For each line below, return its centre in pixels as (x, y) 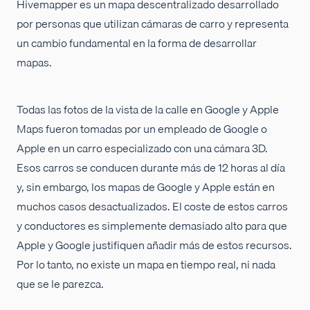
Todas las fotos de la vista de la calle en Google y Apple (148, 110)
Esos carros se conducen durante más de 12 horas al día (151, 168)
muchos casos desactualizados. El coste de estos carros (152, 207)
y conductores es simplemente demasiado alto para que (152, 226)
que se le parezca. (60, 284)
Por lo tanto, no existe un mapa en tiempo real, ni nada (146, 265)
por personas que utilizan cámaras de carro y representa (153, 24)
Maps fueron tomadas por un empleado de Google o (142, 129)
